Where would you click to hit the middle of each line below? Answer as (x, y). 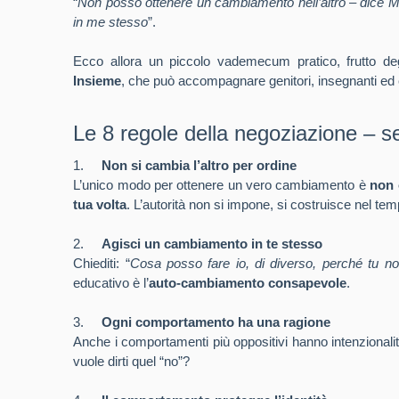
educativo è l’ (111, 283)
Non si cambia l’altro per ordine (199, 165)
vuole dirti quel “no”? (132, 361)
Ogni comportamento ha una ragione (216, 322)
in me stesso (111, 22)
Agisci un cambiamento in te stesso (212, 244)
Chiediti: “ (102, 263)
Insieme (98, 81)
